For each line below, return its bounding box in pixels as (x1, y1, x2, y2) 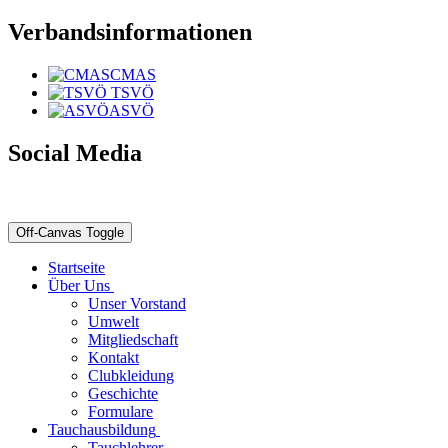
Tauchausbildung (48, 421, 156, 439)
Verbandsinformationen (8, 18, 252, 45)
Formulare (88, 403, 153, 421)
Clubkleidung (88, 367, 174, 385)
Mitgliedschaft (88, 331, 178, 349)
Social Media (8, 139, 142, 166)
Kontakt (88, 349, 139, 367)
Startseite (48, 259, 105, 277)
